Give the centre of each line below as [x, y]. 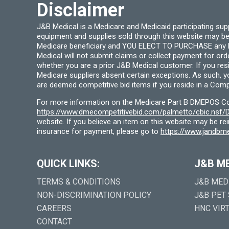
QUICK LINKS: [68, 164]
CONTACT [54, 222]
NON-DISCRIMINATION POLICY [94, 195]
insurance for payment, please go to [99, 131]
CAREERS [54, 208]
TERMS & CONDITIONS [79, 182]
